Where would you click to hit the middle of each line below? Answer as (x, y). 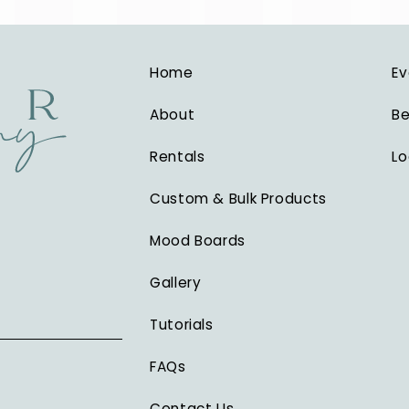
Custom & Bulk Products (238, 198)
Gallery (176, 282)
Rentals (178, 156)
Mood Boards (198, 240)
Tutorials (182, 324)
